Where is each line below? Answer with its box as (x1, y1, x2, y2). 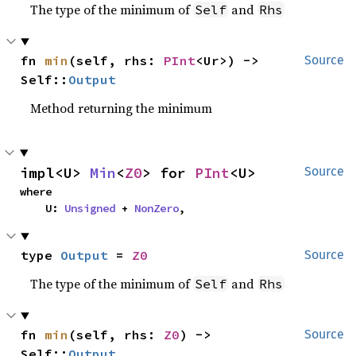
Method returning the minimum (30, 99, 213, 117)
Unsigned (64, 201, 115, 215)
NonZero (134, 201, 179, 215)
